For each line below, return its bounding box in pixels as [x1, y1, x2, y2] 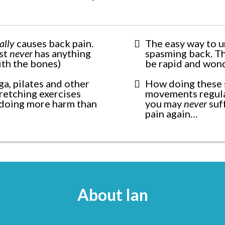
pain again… [145, 107, 198, 120]
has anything [33, 47, 91, 59]
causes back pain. [15, 37, 93, 49]
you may [145, 97, 184, 109]
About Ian [77, 184, 148, 204]
